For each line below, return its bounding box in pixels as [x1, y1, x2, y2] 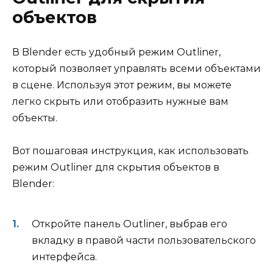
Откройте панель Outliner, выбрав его [32, 218, 227, 230]
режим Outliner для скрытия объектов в [12, 161, 219, 174]
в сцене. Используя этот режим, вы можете [12, 79, 232, 91]
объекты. [12, 112, 57, 124]
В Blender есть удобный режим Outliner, [12, 46, 221, 58]
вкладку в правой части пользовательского [32, 234, 256, 246]
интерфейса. [32, 250, 97, 263]
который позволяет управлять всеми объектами [12, 63, 261, 75]
